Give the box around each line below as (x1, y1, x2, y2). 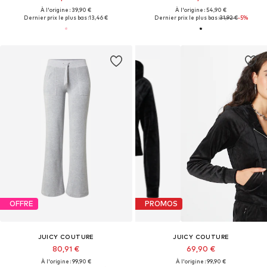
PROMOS (144, 199, 178, 209)
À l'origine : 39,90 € (41, 6, 92, 13)
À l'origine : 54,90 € (175, 6, 227, 13)
